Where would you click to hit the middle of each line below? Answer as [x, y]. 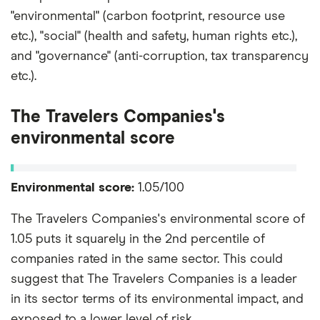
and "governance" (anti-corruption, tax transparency [160, 56]
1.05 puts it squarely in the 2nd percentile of [138, 239]
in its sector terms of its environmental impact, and [157, 299]
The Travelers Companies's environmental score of [158, 219]
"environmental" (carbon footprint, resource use [148, 16]
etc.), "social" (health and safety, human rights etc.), [154, 36]
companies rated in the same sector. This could [147, 259]
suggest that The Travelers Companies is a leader [154, 279]
